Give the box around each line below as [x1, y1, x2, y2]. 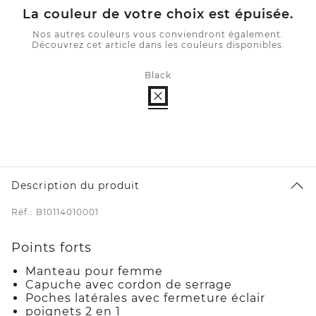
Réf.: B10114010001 [11, 207, 99, 218]
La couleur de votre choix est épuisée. [23, 6, 293, 23]
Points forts [11, 240, 92, 256]
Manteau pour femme [25, 265, 163, 279]
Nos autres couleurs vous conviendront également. [32, 29, 284, 40]
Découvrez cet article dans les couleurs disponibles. [31, 39, 285, 51]
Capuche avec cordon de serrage [25, 278, 232, 292]
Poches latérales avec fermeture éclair [25, 291, 265, 305]
